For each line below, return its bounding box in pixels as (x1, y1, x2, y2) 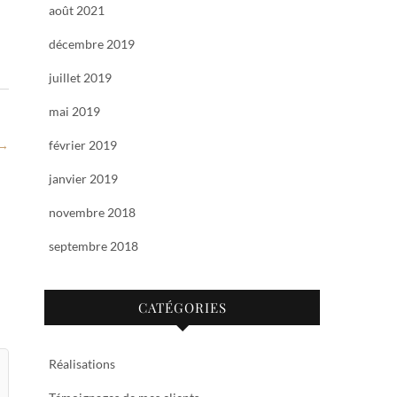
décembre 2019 (49, 36, 135, 51)
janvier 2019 (49, 171, 118, 186)
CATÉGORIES (137, 299, 227, 316)
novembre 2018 (49, 205, 136, 220)
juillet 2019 (49, 70, 112, 85)
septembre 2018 (49, 238, 138, 253)
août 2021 (49, 3, 105, 18)
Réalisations (49, 356, 115, 371)
